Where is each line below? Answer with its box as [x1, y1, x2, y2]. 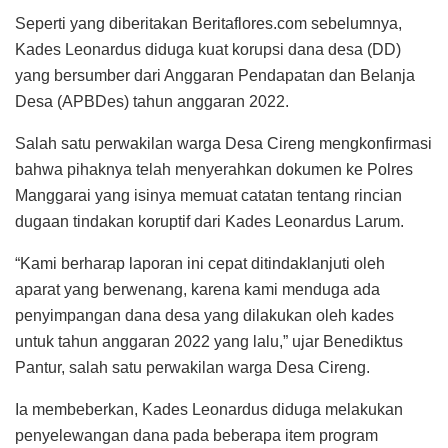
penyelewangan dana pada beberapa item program [15, 426, 378, 444]
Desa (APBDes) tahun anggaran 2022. [15, 92, 289, 110]
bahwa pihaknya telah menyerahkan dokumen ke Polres [15, 160, 413, 178]
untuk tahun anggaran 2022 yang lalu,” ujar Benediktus [15, 332, 403, 350]
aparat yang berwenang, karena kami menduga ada [15, 280, 380, 298]
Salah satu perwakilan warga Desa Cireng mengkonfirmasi [15, 134, 432, 152]
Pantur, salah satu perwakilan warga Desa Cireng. [15, 358, 370, 376]
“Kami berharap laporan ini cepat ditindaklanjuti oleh [15, 254, 385, 272]
